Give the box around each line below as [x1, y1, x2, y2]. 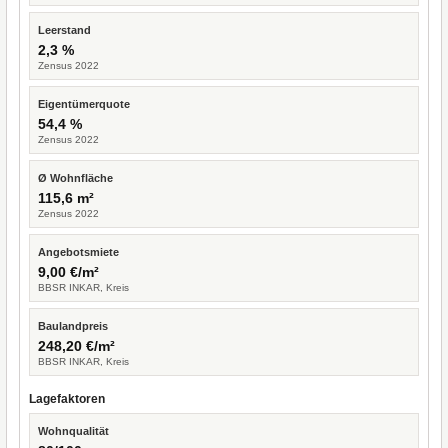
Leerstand [38, 24, 91, 36]
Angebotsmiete [38, 246, 119, 258]
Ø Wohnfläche [38, 172, 113, 184]
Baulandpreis [38, 320, 108, 332]
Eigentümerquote [38, 98, 130, 110]
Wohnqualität [38, 425, 109, 437]
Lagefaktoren [29, 392, 105, 406]
